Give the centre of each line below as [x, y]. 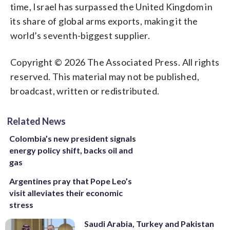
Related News [36, 121]
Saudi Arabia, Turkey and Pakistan [149, 223]
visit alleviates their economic [66, 193]
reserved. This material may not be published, [105, 76]
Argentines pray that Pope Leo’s [71, 181]
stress [21, 204]
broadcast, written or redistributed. [85, 91]
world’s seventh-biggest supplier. [80, 35]
